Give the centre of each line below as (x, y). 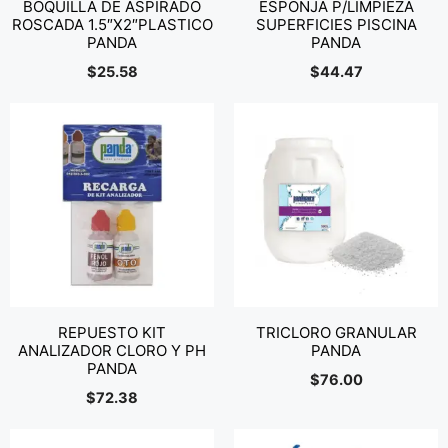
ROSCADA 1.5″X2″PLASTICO (112, 24)
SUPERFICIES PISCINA (336, 24)
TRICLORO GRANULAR (336, 332)
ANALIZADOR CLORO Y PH (112, 350)
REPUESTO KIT (112, 332)
